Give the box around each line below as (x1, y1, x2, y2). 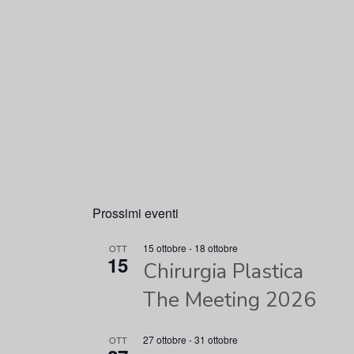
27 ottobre (143, 333, 187, 347)
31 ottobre (194, 333, 239, 347)
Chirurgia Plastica (143, 258, 304, 286)
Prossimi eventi (92, 204, 179, 223)
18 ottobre (194, 241, 239, 255)
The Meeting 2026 (143, 286, 317, 314)
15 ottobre (143, 241, 187, 255)
